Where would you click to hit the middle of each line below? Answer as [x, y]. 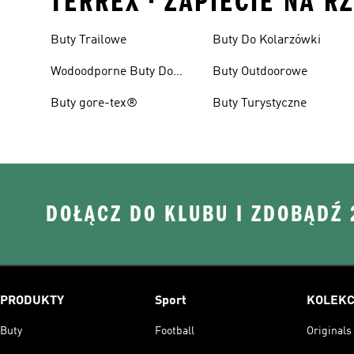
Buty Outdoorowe [260, 72]
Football [175, 331]
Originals [329, 331]
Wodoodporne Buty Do [112, 72]
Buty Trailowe [88, 40]
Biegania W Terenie [104, 91]
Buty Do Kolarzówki [267, 40]
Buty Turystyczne [260, 104]
